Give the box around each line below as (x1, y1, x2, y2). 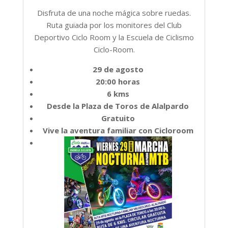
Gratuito (101, 112, 135, 123)
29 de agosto (92, 64, 144, 74)
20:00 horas (96, 76, 140, 87)
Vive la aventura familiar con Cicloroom (42, 125, 193, 135)
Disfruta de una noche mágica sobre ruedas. (37, 7, 191, 18)
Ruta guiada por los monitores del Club (46, 19, 182, 30)
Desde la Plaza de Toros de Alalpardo (47, 100, 189, 111)
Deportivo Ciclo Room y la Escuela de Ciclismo (34, 32, 194, 42)
